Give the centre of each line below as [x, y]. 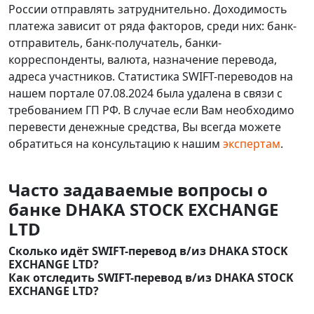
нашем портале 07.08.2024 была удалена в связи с [145, 93]
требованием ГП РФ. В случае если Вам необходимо [151, 110]
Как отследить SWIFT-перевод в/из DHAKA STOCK [151, 278]
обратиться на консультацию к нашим [116, 144]
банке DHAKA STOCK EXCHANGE [143, 209]
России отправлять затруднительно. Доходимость [148, 9]
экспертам [252, 144]
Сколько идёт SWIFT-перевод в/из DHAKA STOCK [148, 251]
